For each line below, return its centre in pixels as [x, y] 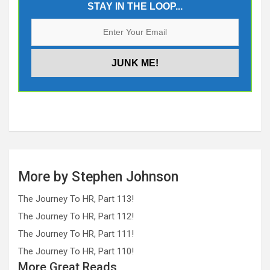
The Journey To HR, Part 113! [76, 199]
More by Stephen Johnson [98, 177]
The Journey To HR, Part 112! [76, 216]
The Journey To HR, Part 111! [76, 234]
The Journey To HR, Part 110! [76, 251]
